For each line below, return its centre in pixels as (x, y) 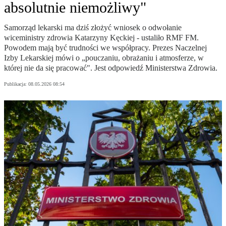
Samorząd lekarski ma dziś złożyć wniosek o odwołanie (93, 28)
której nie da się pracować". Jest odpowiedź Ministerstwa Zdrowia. (111, 68)
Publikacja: (16, 84)
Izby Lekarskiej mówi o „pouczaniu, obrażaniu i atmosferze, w (104, 58)
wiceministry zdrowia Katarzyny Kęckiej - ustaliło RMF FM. (101, 38)
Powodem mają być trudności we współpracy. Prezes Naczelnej (105, 48)
